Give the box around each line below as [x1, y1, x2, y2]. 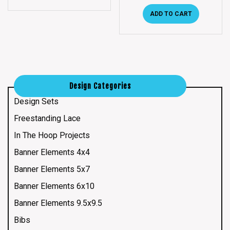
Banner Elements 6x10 [14, 181, 94, 191]
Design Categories [69, 81, 131, 90]
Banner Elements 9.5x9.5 [14, 198, 102, 208]
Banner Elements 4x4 [14, 147, 90, 157]
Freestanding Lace [14, 113, 81, 123]
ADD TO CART [149, 10, 192, 17]
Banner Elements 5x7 [14, 164, 90, 174]
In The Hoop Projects [14, 130, 90, 140]
